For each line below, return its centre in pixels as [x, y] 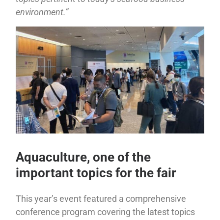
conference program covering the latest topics [106, 212]
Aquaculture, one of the [83, 157]
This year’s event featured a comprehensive [101, 198]
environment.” [42, 12]
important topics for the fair [96, 173]
